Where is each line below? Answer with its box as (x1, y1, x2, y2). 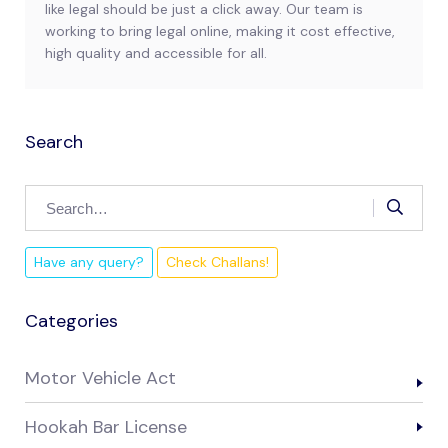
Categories (25, 309, 118, 334)
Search (25, 130, 83, 155)
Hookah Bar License (25, 415, 187, 440)
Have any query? (34, 253, 144, 272)
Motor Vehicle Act (25, 366, 176, 391)
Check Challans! (166, 253, 269, 272)
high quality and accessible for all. (45, 44, 267, 63)
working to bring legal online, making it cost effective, (45, 22, 395, 41)
